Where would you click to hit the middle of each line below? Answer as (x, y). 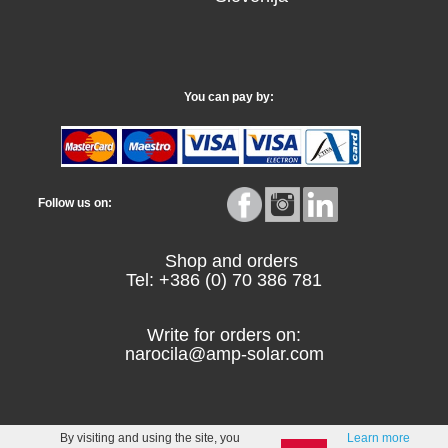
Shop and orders (224, 260)
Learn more (378, 438)
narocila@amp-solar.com (224, 353)
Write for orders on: (224, 334)
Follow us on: (70, 203)
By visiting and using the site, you (150, 438)
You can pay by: (224, 96)
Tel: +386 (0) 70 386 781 (224, 279)
